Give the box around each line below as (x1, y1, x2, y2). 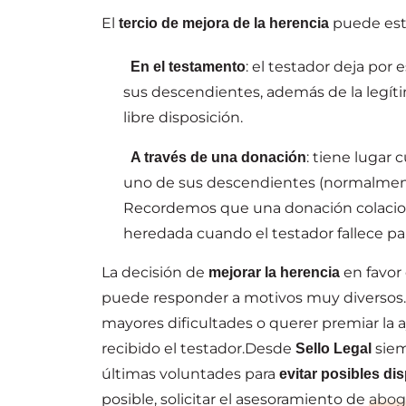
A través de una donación (130, 149, 306, 165)
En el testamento (130, 58, 246, 74)
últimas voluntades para (101, 364, 279, 382)
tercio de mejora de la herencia (119, 14, 329, 31)
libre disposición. (123, 108, 246, 126)
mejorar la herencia (208, 264, 340, 280)
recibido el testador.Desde (101, 339, 295, 357)
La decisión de (101, 263, 208, 281)
